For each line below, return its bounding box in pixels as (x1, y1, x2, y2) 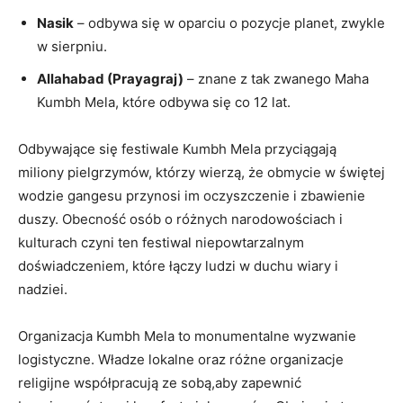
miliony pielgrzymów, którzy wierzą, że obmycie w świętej (18, 163, 385, 181)
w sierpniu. (37, 37, 107, 55)
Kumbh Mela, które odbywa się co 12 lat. (37, 93, 291, 111)
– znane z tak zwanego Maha (184, 69, 369, 87)
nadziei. (18, 280, 67, 298)
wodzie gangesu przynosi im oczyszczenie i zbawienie (18, 186, 365, 204)
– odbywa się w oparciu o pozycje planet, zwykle (74, 13, 385, 31)
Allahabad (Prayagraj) (37, 69, 184, 87)
